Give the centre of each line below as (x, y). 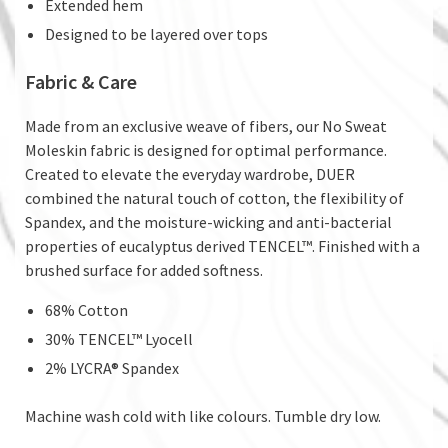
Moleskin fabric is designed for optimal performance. (206, 149)
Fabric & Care (81, 81)
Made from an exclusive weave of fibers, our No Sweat (206, 125)
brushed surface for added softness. (144, 269)
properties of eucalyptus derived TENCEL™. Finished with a (222, 245)
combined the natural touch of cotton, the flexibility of (214, 197)
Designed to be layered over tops (156, 33)
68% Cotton (86, 309)
